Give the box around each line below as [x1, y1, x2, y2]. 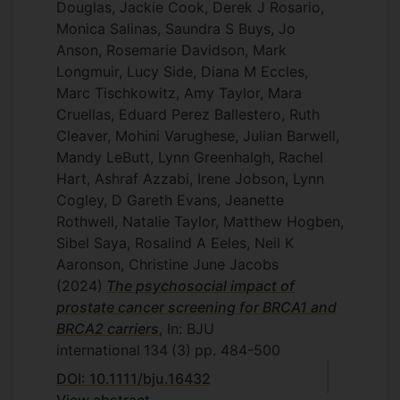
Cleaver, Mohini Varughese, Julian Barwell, [56, 127, 339, 145]
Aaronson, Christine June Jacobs [56, 255, 279, 273]
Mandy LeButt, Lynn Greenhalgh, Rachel [56, 148, 323, 166]
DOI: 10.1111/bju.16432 [56, 370, 211, 387]
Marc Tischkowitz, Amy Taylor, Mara [56, 84, 302, 102]
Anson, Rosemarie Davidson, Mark [56, 41, 287, 59]
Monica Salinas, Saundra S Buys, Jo [56, 20, 296, 37]
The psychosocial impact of [106, 277, 295, 295]
